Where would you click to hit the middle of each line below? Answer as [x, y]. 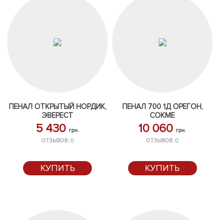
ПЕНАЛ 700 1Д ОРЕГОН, [162, 107]
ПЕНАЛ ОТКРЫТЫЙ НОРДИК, [57, 107]
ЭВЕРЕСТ [58, 115]
